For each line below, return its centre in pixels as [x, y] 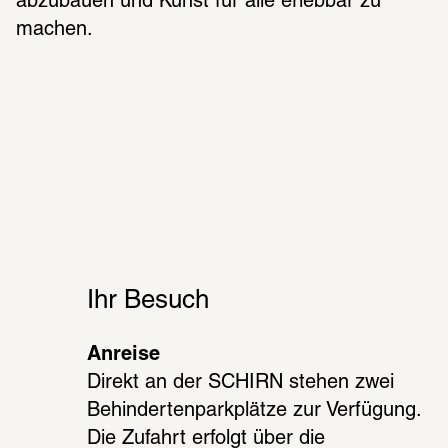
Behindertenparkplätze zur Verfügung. [254, 410]
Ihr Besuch [148, 300]
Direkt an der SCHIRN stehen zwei [241, 382]
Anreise [124, 354]
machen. [54, 30]
